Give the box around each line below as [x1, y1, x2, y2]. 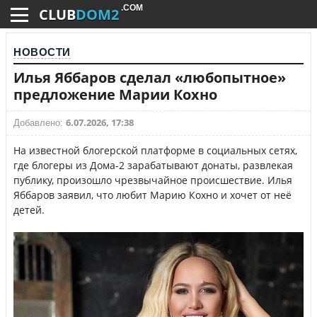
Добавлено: [13, 117, 66, 128]
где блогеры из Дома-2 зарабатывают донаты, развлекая [13, 158, 293, 172]
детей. [13, 203, 45, 217]
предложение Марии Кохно [13, 85, 217, 104]
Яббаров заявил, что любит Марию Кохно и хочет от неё [13, 188, 292, 202]
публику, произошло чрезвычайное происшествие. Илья [13, 173, 292, 187]
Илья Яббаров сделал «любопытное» [13, 68, 286, 87]
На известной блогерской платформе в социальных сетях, [13, 144, 297, 157]
